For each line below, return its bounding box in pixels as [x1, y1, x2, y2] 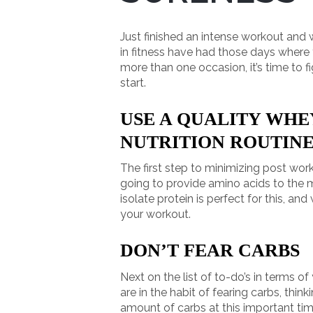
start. [120, 76, 146, 90]
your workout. [120, 208, 191, 221]
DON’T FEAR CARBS [120, 240, 300, 261]
